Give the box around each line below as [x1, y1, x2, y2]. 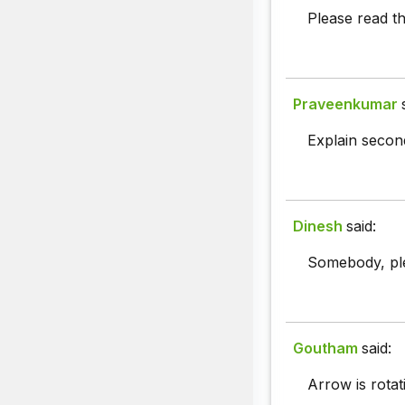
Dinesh [293, 217, 343, 236]
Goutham [293, 339, 358, 358]
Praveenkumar [293, 95, 398, 114]
